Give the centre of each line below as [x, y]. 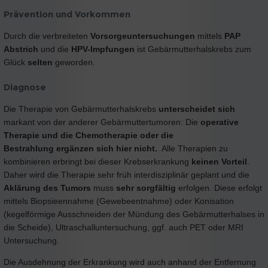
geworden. [75, 62]
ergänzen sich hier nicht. [108, 148]
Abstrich [22, 49]
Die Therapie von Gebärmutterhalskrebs [81, 109]
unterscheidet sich [197, 109]
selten [41, 62]
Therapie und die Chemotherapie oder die [89, 135]
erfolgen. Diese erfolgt [219, 188]
